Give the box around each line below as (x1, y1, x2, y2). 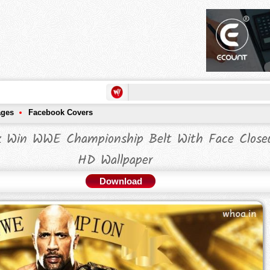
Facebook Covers (28, 108, 93, 118)
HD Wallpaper (78, 150, 152, 172)
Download (99, 176, 142, 187)
